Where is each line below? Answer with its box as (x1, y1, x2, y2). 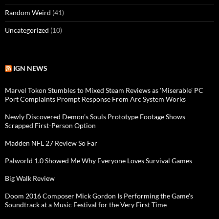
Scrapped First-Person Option (5, 121, 96, 130)
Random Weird (5, 8, 51, 17)
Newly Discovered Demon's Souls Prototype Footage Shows (5, 112, 185, 121)
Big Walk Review (5, 174, 55, 183)
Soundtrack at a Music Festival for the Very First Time (5, 200, 167, 209)
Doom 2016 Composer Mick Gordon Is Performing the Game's (5, 192, 193, 200)
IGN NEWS (13, 64, 47, 73)
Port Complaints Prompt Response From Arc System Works (5, 95, 186, 104)
